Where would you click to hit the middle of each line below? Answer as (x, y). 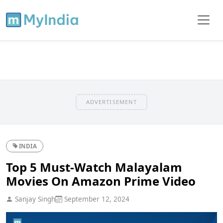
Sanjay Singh (34, 199)
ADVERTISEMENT (111, 102)
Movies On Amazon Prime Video (101, 181)
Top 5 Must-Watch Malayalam (94, 167)
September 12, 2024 (96, 199)
